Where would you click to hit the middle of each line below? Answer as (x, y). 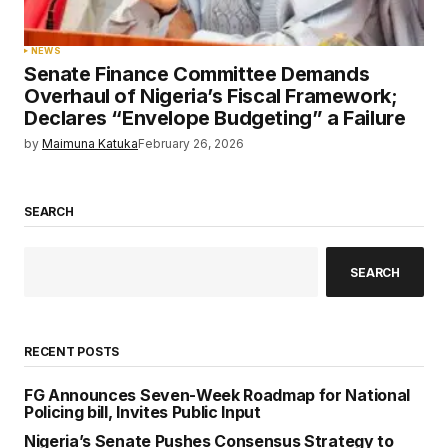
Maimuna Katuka (90, 143)
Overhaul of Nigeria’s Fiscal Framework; (211, 96)
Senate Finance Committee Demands (197, 74)
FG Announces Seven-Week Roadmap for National (217, 395)
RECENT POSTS (72, 352)
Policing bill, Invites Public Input (142, 412)
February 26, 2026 (191, 143)
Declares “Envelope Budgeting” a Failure (215, 118)
